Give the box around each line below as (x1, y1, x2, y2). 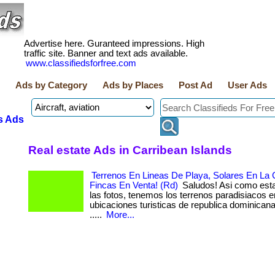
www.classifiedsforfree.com (26, 58, 136, 68)
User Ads (228, 80, 267, 90)
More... (106, 210, 134, 220)
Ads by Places (103, 80, 163, 90)
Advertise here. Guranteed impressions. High (24, 39, 204, 48)
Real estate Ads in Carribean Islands (28, 143, 232, 157)
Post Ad (179, 80, 212, 90)
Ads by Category (15, 80, 87, 90)
